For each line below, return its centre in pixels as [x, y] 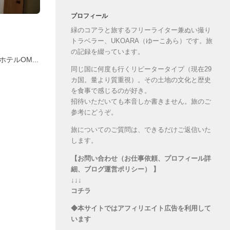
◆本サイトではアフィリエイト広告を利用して [141, 208]
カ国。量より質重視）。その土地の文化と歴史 [141, 80]
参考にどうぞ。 [94, 112]
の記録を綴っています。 [108, 52]
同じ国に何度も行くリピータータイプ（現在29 [141, 69]
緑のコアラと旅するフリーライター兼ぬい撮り [141, 30]
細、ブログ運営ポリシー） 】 [115, 169]
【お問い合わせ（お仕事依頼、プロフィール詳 [141, 158]
